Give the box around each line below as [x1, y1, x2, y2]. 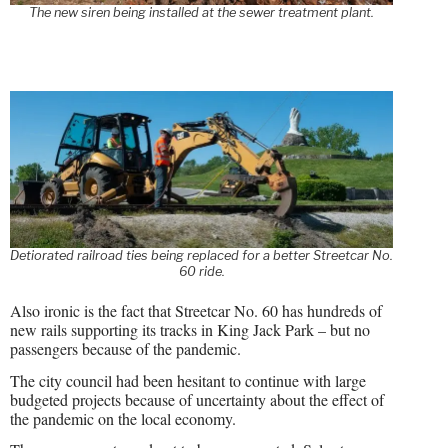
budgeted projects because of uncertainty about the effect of [10, 388, 384, 410]
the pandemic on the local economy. [10, 407, 236, 429]
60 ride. [178, 263, 225, 279]
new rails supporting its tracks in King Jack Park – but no [10, 318, 370, 340]
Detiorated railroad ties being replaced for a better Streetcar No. [10, 247, 394, 263]
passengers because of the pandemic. [10, 337, 241, 359]
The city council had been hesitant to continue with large [10, 369, 366, 391]
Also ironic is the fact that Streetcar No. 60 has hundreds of [10, 299, 382, 321]
